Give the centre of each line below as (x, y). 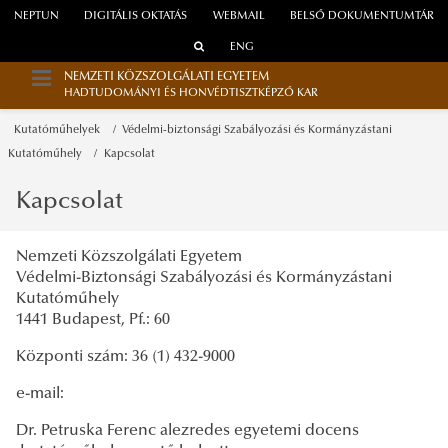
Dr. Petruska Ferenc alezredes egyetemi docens (187, 430)
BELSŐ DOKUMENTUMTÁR (362, 17)
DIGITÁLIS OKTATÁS (136, 17)
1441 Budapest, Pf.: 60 (95, 319)
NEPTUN (36, 17)
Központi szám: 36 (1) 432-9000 (125, 356)
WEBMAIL (238, 17)
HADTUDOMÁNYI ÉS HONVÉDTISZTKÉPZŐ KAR (191, 94)
